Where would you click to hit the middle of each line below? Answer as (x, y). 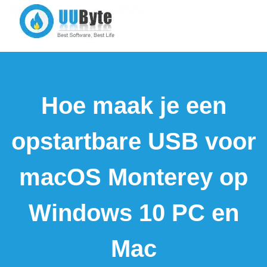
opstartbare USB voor (133, 141)
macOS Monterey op (133, 177)
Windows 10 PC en (133, 213)
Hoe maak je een (133, 105)
